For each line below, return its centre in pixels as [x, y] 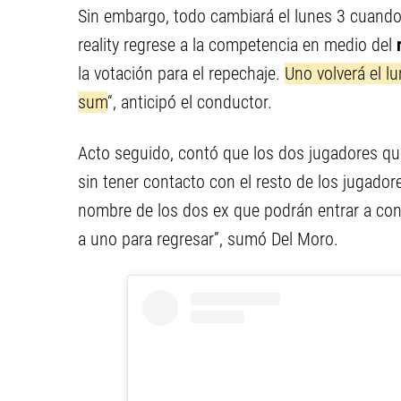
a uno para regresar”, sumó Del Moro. [208, 239]
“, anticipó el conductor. [190, 102]
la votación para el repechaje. [181, 73]
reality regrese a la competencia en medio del [237, 45]
